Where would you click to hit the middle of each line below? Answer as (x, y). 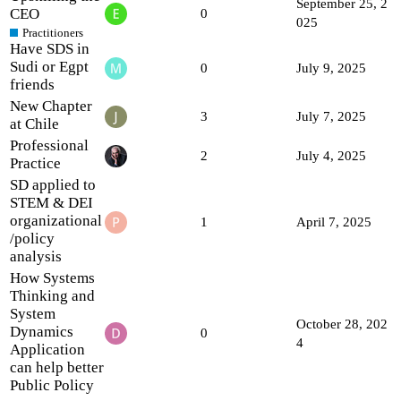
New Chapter (51, 106)
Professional (49, 145)
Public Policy (52, 385)
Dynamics (42, 331)
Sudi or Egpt (49, 66)
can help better (57, 367)
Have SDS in (50, 48)
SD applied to (53, 184)
